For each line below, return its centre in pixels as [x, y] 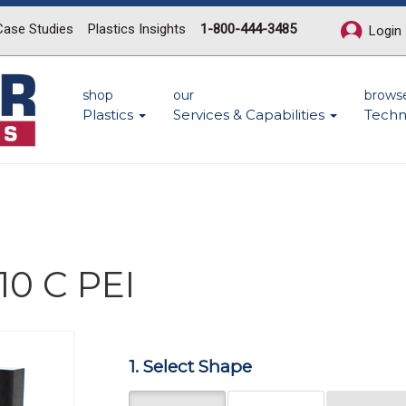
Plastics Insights [137, 29]
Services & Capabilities [251, 115]
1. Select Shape [190, 367]
